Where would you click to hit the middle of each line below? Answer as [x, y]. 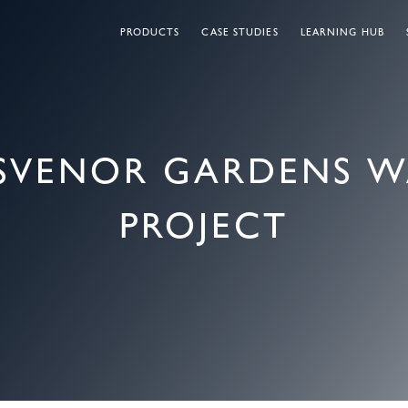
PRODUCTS [150, 32]
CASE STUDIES [240, 32]
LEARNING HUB [342, 32]
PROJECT [204, 224]
